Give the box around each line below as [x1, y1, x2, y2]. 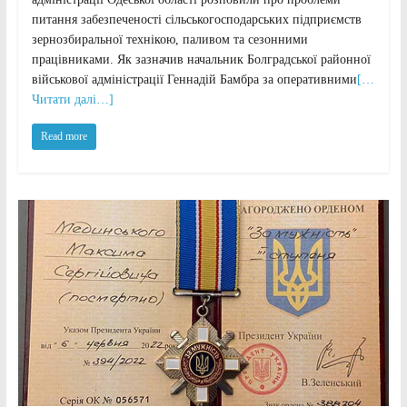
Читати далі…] [31, 92, 114, 106]
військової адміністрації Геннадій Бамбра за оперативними [31, 72, 357, 86]
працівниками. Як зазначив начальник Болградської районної [31, 52, 371, 66]
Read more [40, 129, 87, 143]
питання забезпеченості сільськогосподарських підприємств [31, 12, 362, 26]
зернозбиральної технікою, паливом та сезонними [31, 32, 308, 46]
